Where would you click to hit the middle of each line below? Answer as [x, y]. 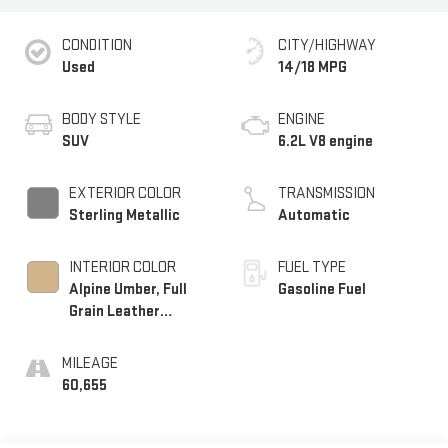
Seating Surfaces [127, 333]
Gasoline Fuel [322, 289]
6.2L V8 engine [325, 141]
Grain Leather [114, 311]
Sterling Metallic [124, 215]
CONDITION [96, 45]
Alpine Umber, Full [127, 289]
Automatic [314, 215]
